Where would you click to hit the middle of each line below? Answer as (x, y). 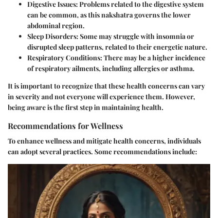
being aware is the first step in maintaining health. (86, 108)
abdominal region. (56, 26)
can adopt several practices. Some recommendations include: (102, 152)
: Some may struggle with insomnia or (135, 36)
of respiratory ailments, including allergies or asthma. (111, 69)
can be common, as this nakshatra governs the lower (109, 15)
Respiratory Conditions (64, 58)
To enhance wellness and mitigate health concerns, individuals (104, 141)
